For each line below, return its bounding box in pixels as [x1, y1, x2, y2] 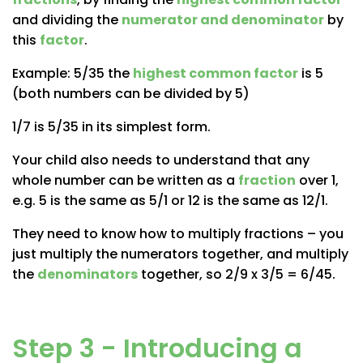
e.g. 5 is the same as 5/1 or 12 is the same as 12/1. [12, 190, 328, 210]
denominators [37, 264, 138, 284]
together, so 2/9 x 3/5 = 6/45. [138, 264, 335, 284]
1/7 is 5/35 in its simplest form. [12, 117, 211, 136]
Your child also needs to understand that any [12, 150, 310, 169]
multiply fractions [188, 224, 304, 243]
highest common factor [133, 63, 298, 83]
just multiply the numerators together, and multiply [12, 244, 348, 263]
